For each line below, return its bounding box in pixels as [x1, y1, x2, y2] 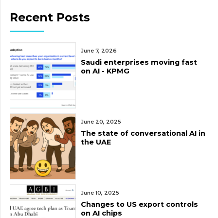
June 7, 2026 [81, 47, 117, 54]
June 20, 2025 [81, 118, 121, 125]
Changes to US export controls [81, 200, 198, 209]
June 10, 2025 [81, 189, 119, 196]
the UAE [81, 137, 111, 146]
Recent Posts [10, 10, 90, 24]
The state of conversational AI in [81, 128, 205, 138]
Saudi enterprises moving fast [81, 57, 197, 67]
